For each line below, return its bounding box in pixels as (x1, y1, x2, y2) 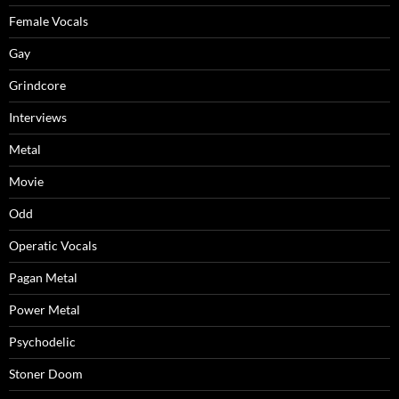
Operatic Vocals (9, 238, 97, 254)
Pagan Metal (9, 270, 77, 286)
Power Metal (9, 302, 80, 318)
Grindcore (9, 77, 66, 94)
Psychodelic (9, 334, 76, 350)
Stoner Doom (9, 366, 83, 382)
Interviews (9, 110, 67, 126)
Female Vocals (9, 13, 88, 29)
